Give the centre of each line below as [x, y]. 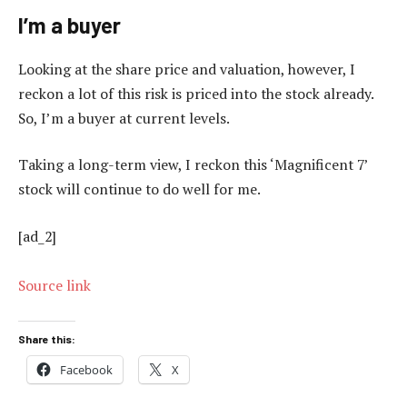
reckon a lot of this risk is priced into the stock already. [196, 93]
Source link [55, 285]
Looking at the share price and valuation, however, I [187, 69]
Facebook [86, 369]
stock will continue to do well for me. [139, 189]
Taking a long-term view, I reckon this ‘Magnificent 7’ [193, 165]
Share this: [47, 338]
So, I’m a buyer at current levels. [124, 118]
